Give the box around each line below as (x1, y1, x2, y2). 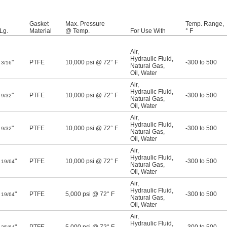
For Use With (130, 27, 166, 35)
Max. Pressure (65, 20, 105, 28)
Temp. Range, (185, 20, 224, 28)
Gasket (29, 20, 49, 28)
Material (29, 27, 52, 35)
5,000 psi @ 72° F (65, 191, 115, 198)
